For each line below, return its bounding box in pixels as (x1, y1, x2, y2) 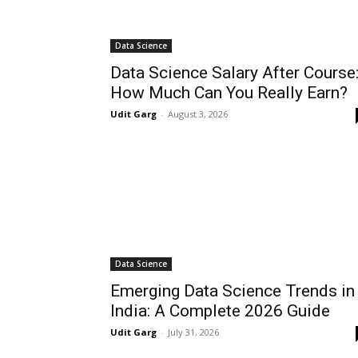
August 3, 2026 (168, 108, 228, 121)
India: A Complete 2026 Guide (110, 301, 330, 321)
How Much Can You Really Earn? (110, 83, 348, 103)
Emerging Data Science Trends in (110, 281, 355, 301)
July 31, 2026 (168, 326, 219, 339)
